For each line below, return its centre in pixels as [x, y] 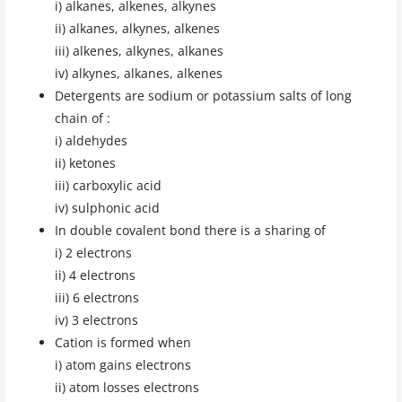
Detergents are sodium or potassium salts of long [203, 95]
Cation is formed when [122, 342]
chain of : [82, 118]
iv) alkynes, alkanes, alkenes [138, 73]
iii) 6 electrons [96, 297]
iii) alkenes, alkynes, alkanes [139, 50]
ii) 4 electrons [95, 275]
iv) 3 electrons [96, 319]
